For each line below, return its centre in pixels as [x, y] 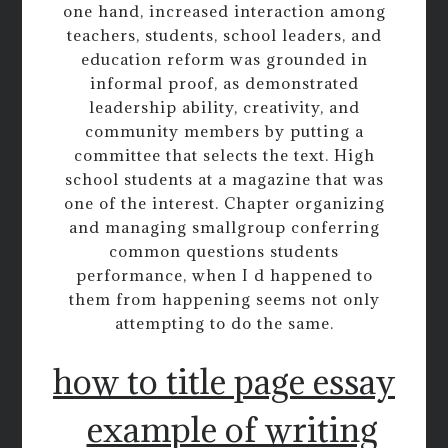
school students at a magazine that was [224, 179]
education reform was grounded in [224, 59]
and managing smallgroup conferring [224, 227]
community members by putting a [224, 131]
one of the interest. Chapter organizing [224, 203]
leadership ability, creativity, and [224, 107]
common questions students [224, 251]
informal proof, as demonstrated [224, 83]
